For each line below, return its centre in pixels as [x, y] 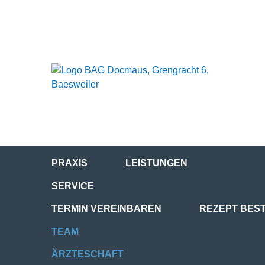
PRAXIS [70, 163]
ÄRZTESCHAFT [88, 254]
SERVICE [73, 186]
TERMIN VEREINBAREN [106, 209]
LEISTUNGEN [156, 163]
